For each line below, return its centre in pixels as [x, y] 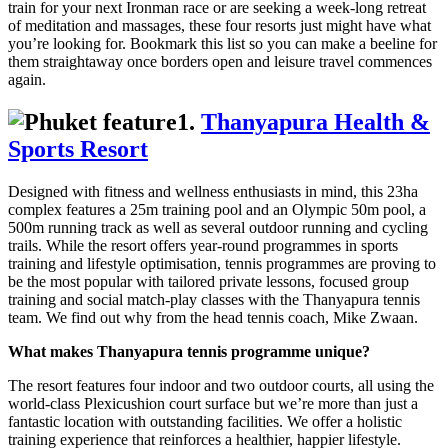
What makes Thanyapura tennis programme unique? [189, 351]
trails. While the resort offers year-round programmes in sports [203, 245]
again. [27, 79]
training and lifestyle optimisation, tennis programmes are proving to [222, 263]
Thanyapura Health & [315, 121]
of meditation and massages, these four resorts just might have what [219, 25]
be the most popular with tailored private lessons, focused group [208, 281]
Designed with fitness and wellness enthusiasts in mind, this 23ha [213, 191]
